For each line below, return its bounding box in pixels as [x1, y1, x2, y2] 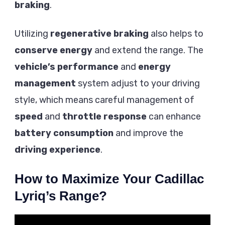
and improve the [114, 127, 183, 139]
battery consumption [15, 127, 114, 139]
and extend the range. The [92, 44, 203, 56]
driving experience [15, 144, 100, 155]
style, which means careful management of [15, 94, 194, 105]
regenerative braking [50, 28, 149, 39]
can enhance [147, 110, 201, 122]
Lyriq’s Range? [15, 188, 107, 203]
